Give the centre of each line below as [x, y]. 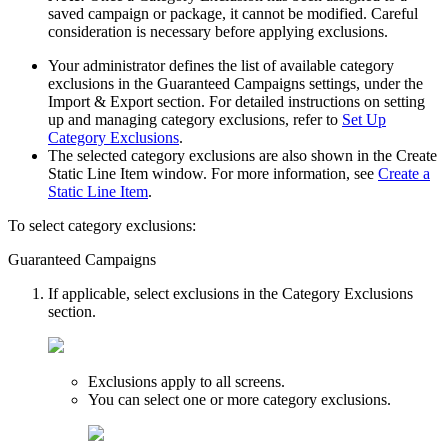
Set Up [364, 119]
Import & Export [100, 101]
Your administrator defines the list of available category [221, 65]
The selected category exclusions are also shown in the [222, 155]
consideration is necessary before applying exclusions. [218, 31]
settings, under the [364, 83]
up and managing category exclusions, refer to [195, 119]
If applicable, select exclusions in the [165, 293]
